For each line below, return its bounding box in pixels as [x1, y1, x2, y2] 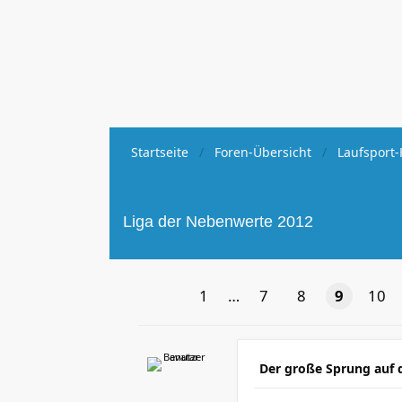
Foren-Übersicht [214, 144, 311, 161]
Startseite [131, 144, 188, 161]
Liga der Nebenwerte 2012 [123, 213, 313, 231]
